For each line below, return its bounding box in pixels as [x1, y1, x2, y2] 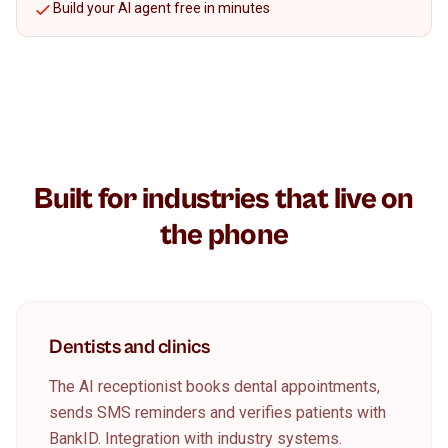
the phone [159, 218, 289, 252]
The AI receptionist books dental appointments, [49, 377, 380, 396]
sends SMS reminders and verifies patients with [49, 403, 386, 422]
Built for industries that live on [34, 182, 414, 216]
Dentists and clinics [49, 336, 209, 359]
